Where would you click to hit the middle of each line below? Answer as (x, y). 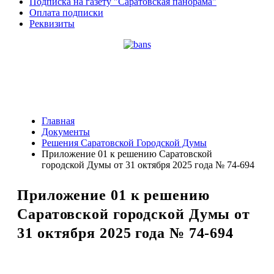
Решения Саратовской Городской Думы (124, 143)
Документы (66, 131)
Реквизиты (52, 23)
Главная (58, 120)
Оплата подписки (66, 12)
